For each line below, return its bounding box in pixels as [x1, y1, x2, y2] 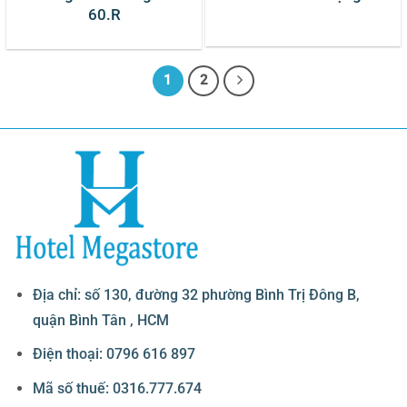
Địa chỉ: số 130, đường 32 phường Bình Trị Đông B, [32, 285, 360, 303]
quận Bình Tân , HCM [32, 311, 169, 329]
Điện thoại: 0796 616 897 [32, 345, 195, 363]
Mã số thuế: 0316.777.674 [32, 380, 202, 398]
